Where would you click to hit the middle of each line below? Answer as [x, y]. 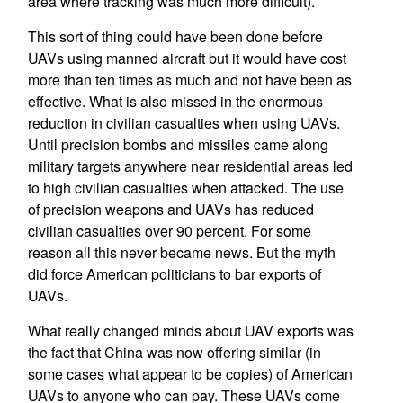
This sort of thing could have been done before [175, 36]
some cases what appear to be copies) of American [190, 374]
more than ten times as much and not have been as [189, 80]
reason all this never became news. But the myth [181, 252]
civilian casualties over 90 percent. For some [169, 231]
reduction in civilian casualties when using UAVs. [184, 123]
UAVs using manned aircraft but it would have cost [187, 58]
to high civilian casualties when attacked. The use [185, 188]
